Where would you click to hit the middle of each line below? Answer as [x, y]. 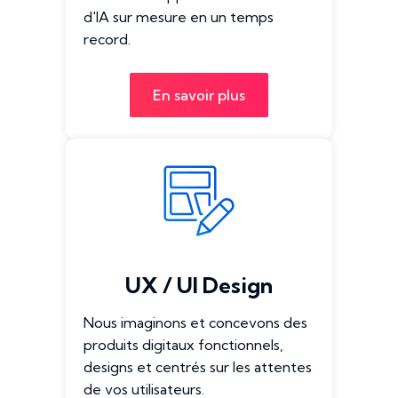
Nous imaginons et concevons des [195, 322]
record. [107, 39]
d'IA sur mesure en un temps [179, 17]
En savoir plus [199, 95]
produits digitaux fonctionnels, [183, 345]
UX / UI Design [199, 285]
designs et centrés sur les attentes [198, 367]
